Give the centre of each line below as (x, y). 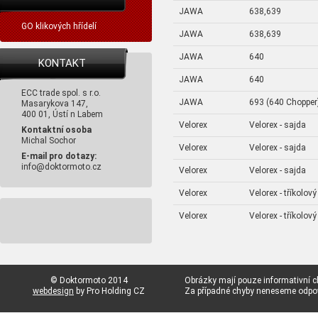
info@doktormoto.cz (61, 167)
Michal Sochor (49, 141)
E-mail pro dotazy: (59, 156)
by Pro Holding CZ (109, 291)
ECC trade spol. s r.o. (61, 93)
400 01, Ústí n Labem (62, 114)
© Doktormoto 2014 (89, 280)
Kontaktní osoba (56, 130)
